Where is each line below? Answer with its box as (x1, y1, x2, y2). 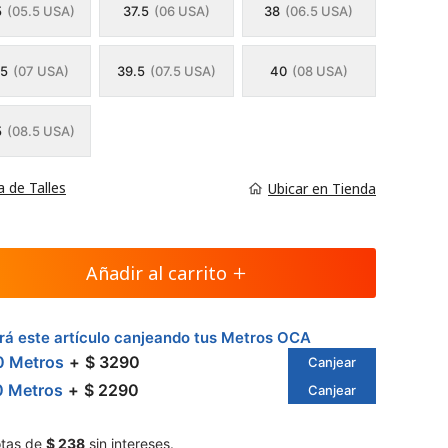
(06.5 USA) (285, 3, 354, 19)
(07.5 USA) (149, 63, 216, 79)
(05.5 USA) (6, 3, 75, 19)
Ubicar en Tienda (268, 178, 376, 198)
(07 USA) (12, 63, 69, 79)
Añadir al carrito (86, 261, 227, 285)
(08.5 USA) (7, 123, 76, 139)
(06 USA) (153, 3, 210, 19)
